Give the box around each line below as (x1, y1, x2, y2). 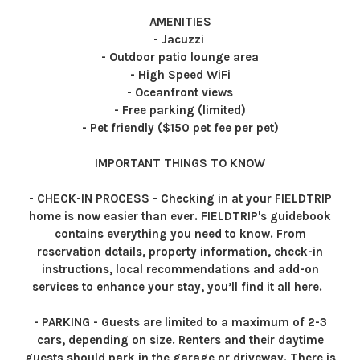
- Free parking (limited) (114, 103, 246, 117)
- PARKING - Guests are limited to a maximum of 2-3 (33, 315, 327, 329)
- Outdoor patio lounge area (101, 50, 259, 64)
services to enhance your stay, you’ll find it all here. (31, 280, 329, 294)
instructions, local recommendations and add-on (41, 262, 319, 276)
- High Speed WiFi (129, 67, 231, 82)
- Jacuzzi (153, 32, 207, 47)
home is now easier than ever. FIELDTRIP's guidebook (29, 209, 331, 223)
